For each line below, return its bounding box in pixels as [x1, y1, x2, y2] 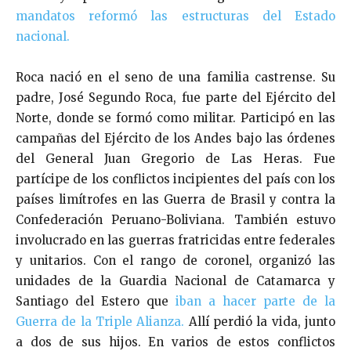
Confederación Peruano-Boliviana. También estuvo [16, 212, 335, 227]
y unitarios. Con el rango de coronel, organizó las [16, 252, 335, 268]
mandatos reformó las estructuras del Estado [16, 8, 335, 24]
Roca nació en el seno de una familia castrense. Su [16, 69, 335, 85]
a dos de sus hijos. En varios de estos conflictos [16, 334, 335, 349]
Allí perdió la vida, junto [184, 313, 336, 329]
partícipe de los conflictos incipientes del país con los [16, 171, 335, 186]
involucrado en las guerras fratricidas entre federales [16, 232, 335, 248]
